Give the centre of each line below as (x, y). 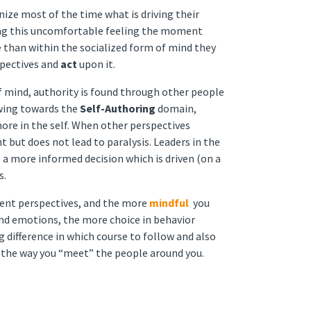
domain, (176, 108)
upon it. (96, 64)
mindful (169, 203)
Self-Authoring (118, 108)
